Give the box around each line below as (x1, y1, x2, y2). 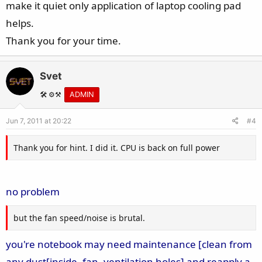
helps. (6, 16, 34, 30)
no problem (6, 184, 60, 198)
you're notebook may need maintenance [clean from (6, 237, 252, 251)
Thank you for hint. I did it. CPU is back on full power (13, 142, 220, 153)
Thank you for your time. (6, 34, 121, 47)
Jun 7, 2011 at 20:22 (6, 116, 71, 125)
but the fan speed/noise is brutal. (13, 212, 145, 223)
